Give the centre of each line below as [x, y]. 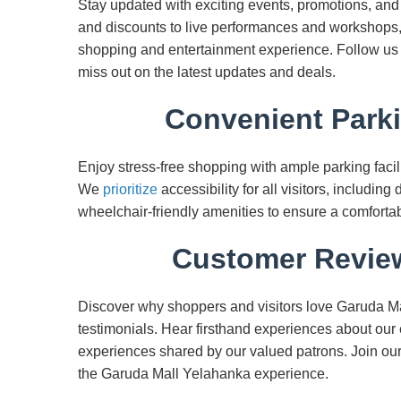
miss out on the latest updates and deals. [207, 72]
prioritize [130, 189]
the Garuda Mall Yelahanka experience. [203, 374]
